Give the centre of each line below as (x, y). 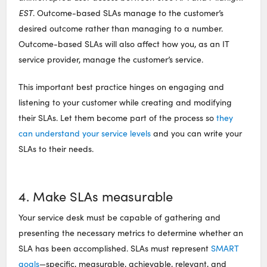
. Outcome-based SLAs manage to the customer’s (128, 13)
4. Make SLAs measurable (96, 196)
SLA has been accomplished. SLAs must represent (115, 248)
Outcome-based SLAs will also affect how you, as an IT (124, 44)
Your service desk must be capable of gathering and (120, 217)
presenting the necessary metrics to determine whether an (131, 232)
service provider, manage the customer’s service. (111, 60)
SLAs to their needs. (56, 149)
